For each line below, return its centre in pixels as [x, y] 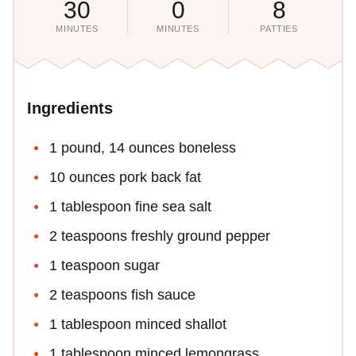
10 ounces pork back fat [125, 177]
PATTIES [279, 28]
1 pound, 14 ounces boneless [143, 147]
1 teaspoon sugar [104, 265]
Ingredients [70, 108]
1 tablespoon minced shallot [138, 324]
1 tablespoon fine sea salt [130, 206]
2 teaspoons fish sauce [122, 294]
